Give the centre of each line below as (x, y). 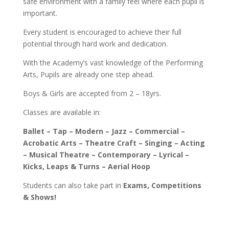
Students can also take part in (73, 185)
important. (40, 13)
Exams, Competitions (162, 185)
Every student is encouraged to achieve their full (102, 32)
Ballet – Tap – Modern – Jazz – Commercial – (104, 131)
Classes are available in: (62, 112)
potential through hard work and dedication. (95, 43)
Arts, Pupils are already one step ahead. (88, 74)
